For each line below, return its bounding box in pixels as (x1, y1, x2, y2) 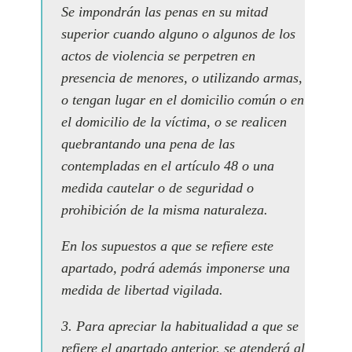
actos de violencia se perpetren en (61, 48, 255, 64)
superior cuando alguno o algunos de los (61, 26, 295, 42)
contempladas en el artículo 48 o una (61, 158, 274, 174)
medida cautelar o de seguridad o (61, 180, 254, 196)
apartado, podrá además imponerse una (61, 260, 290, 276)
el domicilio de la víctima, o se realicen (61, 114, 287, 130)
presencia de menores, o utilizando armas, (61, 70, 302, 86)
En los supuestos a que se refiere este (61, 238, 273, 254)
